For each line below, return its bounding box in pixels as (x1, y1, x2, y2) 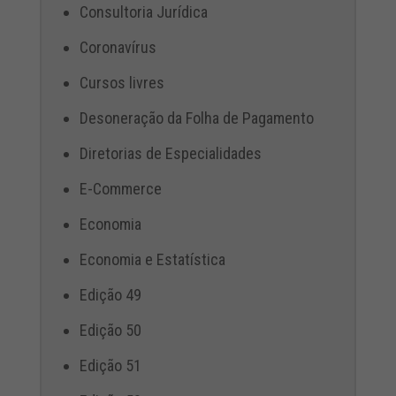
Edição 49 (79, 286, 141, 305)
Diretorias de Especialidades (79, 144, 262, 164)
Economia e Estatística (79, 250, 225, 270)
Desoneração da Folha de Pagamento (79, 109, 314, 128)
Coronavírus (79, 38, 156, 57)
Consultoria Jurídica (79, 3, 208, 22)
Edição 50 (79, 321, 141, 340)
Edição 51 (79, 356, 141, 376)
